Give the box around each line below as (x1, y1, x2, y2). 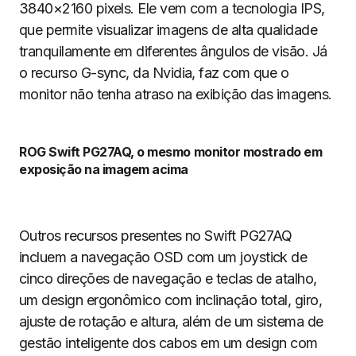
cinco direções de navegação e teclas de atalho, (19, 270, 317, 287)
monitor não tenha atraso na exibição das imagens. (19, 86, 332, 103)
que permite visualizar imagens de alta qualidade (19, 21, 318, 38)
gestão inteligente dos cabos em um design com (19, 335, 318, 351)
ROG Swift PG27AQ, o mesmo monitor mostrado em (19, 144, 323, 160)
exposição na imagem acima (19, 161, 189, 177)
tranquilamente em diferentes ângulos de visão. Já (19, 43, 327, 60)
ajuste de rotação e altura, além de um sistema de (19, 313, 323, 330)
